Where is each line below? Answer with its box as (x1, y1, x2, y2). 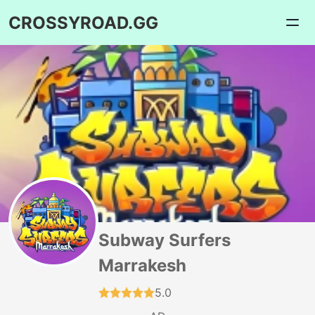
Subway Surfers (98, 230, 231, 250)
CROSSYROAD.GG (8, 12, 158, 33)
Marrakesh (98, 255, 186, 276)
